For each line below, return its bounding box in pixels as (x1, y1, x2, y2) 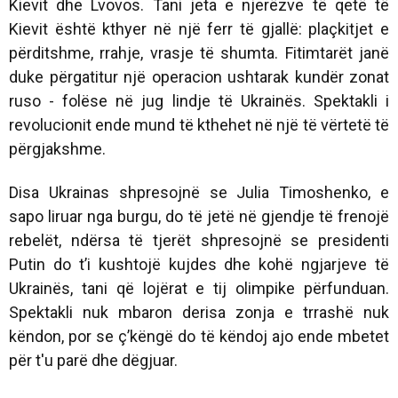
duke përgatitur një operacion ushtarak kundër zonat (9, 67, 389, 86)
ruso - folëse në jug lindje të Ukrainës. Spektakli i (9, 91, 389, 110)
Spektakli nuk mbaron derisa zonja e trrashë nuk (9, 302, 389, 322)
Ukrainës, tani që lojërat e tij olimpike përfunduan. (9, 278, 389, 298)
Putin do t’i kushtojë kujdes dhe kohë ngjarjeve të (9, 254, 389, 274)
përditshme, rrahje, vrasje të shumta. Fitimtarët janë (9, 43, 389, 62)
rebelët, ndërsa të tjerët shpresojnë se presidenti (9, 230, 389, 250)
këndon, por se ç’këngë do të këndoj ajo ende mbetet (9, 326, 389, 346)
